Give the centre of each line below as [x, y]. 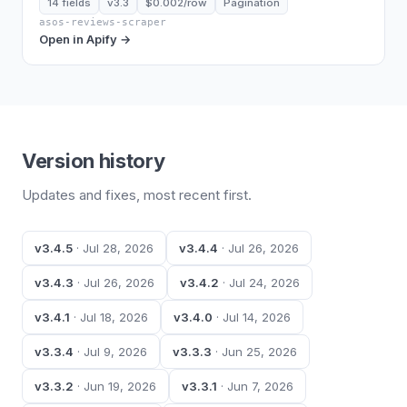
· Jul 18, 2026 [109, 317]
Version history [94, 160]
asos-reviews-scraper [103, 22]
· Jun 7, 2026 [255, 386]
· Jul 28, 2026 [113, 248]
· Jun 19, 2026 [115, 386]
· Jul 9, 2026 [110, 351]
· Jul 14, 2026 [252, 317]
